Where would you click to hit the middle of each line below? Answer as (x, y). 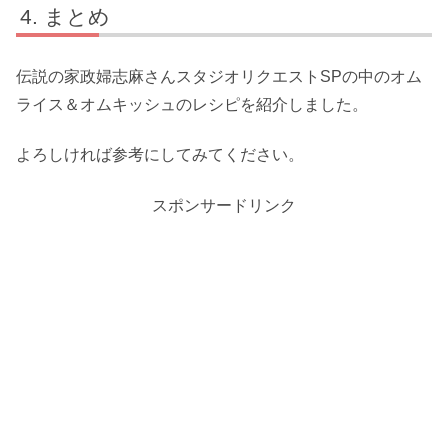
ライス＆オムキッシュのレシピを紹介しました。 (192, 104)
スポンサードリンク (224, 205)
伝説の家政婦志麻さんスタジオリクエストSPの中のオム (219, 76)
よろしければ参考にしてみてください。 (160, 155)
